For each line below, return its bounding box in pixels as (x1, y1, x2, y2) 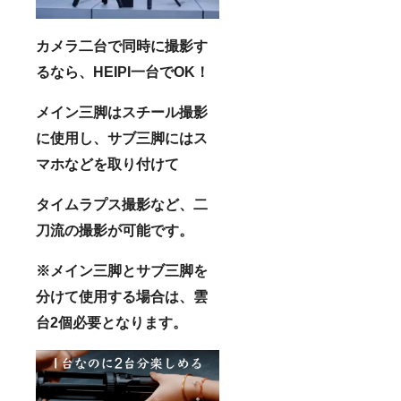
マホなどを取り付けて (36, 156, 179, 172)
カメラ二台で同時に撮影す (36, 38, 208, 54)
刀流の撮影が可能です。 (36, 222, 193, 238)
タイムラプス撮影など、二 (36, 196, 208, 212)
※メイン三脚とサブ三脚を (36, 262, 208, 278)
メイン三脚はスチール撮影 (36, 104, 208, 120)
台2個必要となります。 (36, 314, 187, 330)
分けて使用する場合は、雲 (36, 288, 208, 304)
